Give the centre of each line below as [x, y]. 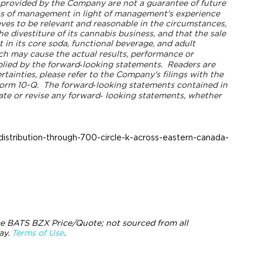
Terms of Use [37, 233]
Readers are [190, 65]
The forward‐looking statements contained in [135, 85]
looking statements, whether [163, 96]
